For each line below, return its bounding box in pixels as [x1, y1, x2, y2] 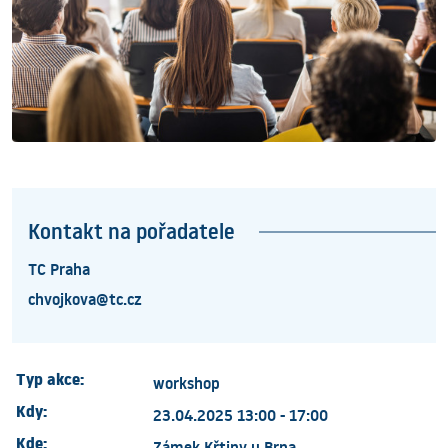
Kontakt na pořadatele [28, 217, 235, 247]
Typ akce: [16, 368, 84, 398]
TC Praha [28, 258, 90, 281]
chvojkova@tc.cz [28, 288, 142, 311]
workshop [153, 372, 220, 395]
